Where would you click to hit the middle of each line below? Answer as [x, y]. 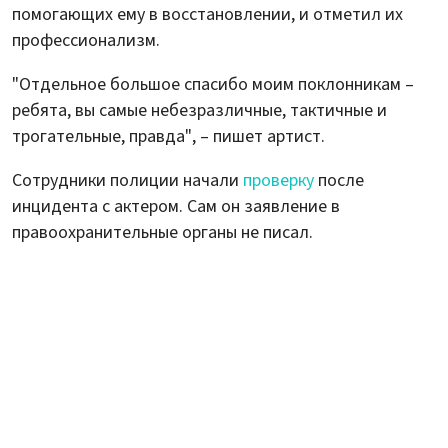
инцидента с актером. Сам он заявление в [176, 206]
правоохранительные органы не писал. [162, 232]
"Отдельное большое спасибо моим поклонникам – [213, 84]
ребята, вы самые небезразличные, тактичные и [199, 110]
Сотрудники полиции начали [127, 180]
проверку [278, 180]
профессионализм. [86, 40]
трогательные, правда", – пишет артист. [168, 136]
